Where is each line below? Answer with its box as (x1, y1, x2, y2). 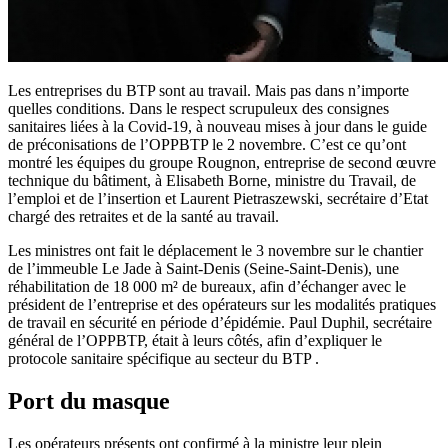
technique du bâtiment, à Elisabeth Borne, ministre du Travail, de (8, 172, 416, 190)
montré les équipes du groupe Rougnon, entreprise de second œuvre (8, 154, 436, 172)
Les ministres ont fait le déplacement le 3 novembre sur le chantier (8, 242, 423, 260)
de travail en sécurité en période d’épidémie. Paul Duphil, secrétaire (8, 314, 432, 332)
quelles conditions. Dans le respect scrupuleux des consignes (8, 100, 389, 118)
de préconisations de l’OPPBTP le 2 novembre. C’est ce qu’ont (8, 136, 406, 154)
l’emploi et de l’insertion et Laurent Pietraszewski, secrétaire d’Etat (8, 190, 428, 208)
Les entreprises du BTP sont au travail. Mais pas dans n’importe (8, 82, 409, 100)
